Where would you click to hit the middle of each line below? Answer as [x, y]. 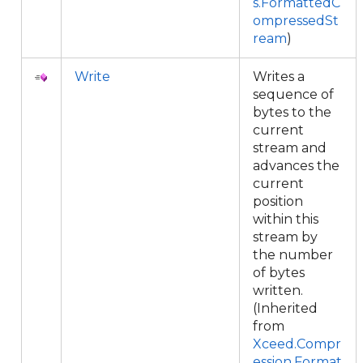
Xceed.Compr [297, 344]
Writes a [279, 77]
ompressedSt [296, 21]
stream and [290, 148]
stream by [285, 237]
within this [286, 219]
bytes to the [292, 112]
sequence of [293, 94]
